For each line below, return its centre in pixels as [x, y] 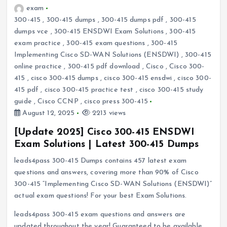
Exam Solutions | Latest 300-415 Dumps [107, 145]
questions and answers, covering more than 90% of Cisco [106, 173]
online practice [38, 67]
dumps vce [31, 32]
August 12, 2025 [48, 113]
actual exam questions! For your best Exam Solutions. [101, 196]
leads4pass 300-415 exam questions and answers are [100, 215]
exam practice [37, 43]
